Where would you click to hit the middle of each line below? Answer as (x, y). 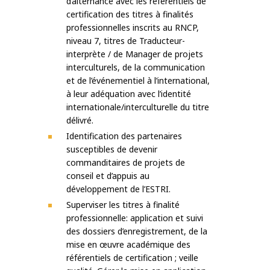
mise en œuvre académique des (128, 244)
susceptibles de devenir (112, 149)
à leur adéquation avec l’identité (129, 93)
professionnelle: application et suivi (135, 218)
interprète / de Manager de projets (135, 54)
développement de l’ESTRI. (118, 189)
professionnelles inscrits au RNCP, (133, 27)
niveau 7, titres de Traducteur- (126, 40)
